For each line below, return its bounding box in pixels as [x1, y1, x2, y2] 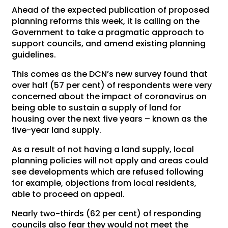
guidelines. [12, 48, 56, 61]
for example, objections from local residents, [12, 177, 197, 189]
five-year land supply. [12, 124, 102, 136]
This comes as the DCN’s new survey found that [12, 68, 208, 80]
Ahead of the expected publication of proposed [12, 4, 210, 16]
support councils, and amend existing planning [12, 37, 206, 49]
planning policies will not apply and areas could [12, 154, 209, 166]
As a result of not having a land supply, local [12, 143, 194, 155]
